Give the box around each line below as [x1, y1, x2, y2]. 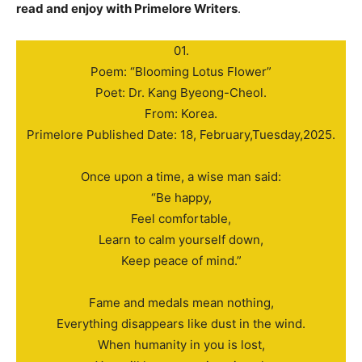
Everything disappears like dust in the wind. [57, 316, 305, 332]
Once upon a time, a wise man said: [81, 169, 281, 185]
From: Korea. [145, 106, 217, 122]
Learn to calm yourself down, [99, 232, 263, 248]
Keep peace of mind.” [120, 253, 242, 269]
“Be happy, [150, 190, 212, 206]
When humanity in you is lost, [97, 337, 265, 353]
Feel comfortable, [131, 211, 231, 227]
